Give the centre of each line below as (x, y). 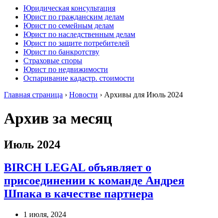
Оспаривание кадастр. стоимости (79, 78)
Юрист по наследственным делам (79, 34)
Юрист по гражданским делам (74, 17)
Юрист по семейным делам (69, 26)
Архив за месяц (58, 118)
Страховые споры (53, 61)
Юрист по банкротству (61, 52)
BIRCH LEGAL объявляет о (78, 167)
